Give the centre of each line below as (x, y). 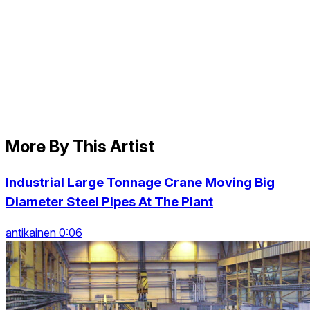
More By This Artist (80, 146)
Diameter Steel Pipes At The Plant (109, 201)
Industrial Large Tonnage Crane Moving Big (140, 182)
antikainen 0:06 (44, 233)
